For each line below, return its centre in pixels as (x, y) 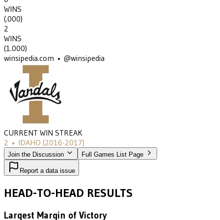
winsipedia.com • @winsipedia (54, 58)
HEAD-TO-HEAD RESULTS (68, 193)
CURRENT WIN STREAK (43, 133)
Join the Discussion (37, 155)
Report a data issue (47, 171)
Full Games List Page (112, 155)
